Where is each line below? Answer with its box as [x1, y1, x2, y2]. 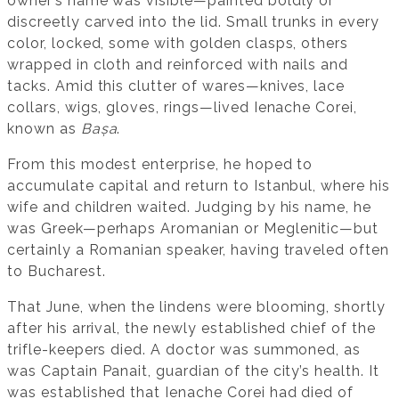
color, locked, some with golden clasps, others [7, 35, 349, 53]
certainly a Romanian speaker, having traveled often [7, 241, 389, 259]
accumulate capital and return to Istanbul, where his [7, 177, 390, 195]
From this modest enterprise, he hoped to [7, 156, 313, 174]
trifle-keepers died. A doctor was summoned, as [7, 341, 362, 359]
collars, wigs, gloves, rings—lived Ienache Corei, [7, 99, 358, 117]
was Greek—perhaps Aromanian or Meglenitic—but [7, 220, 379, 238]
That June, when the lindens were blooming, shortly [7, 298, 386, 316]
